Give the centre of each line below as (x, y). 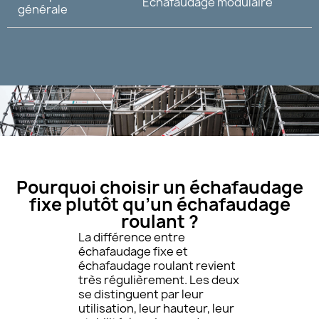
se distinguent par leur (141, 294)
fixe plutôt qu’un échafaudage (159, 205)
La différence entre (132, 237)
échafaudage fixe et (133, 252)
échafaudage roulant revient (157, 266)
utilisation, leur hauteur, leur (156, 309)
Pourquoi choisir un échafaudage (159, 188)
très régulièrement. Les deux (159, 280)
